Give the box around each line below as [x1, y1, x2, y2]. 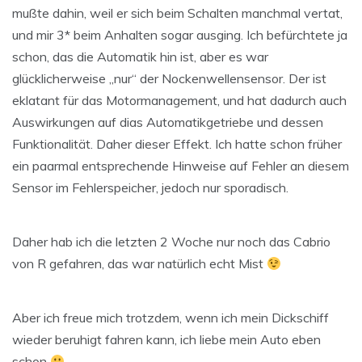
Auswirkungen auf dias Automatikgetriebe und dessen [12, 114, 323, 131]
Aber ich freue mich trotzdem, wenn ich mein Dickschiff [12, 309, 329, 326]
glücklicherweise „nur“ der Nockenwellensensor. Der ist [12, 70, 326, 87]
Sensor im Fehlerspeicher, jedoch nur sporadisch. [12, 179, 288, 196]
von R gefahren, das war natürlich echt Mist [12, 255, 267, 272]
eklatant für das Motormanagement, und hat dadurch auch [12, 92, 347, 109]
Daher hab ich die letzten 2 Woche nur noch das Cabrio [12, 234, 330, 250]
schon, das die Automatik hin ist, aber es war [12, 48, 268, 65]
